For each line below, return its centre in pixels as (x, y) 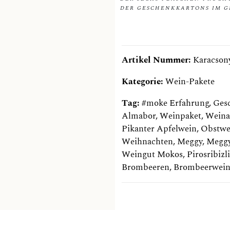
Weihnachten (147, 141)
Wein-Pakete (190, 81)
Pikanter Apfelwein (159, 129)
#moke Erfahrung (175, 103)
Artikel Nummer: (157, 60)
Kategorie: (143, 81)
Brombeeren (146, 167)
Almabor (139, 116)
